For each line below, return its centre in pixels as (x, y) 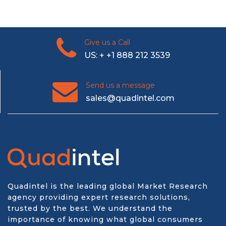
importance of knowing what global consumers (105, 219)
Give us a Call (107, 42)
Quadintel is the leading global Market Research (108, 186)
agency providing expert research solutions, (99, 197)
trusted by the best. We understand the (90, 208)
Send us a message (120, 85)
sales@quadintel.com (130, 98)
